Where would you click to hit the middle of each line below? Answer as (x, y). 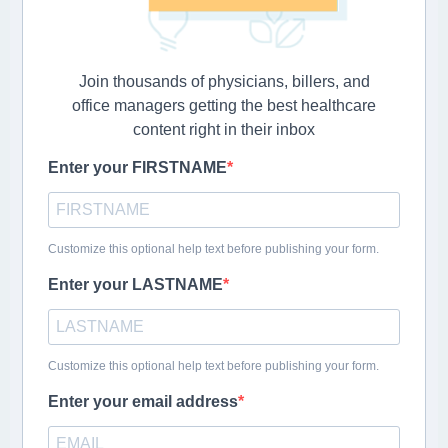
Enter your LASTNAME (135, 285)
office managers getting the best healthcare (224, 106)
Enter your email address (143, 402)
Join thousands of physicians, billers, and (224, 82)
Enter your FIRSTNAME (137, 168)
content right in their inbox (224, 130)
